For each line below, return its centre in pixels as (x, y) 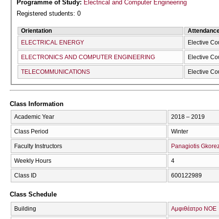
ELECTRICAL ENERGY (53, 43)
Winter (180, 131)
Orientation (37, 31)
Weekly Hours (33, 161)
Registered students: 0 (49, 13)
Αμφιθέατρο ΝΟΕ (194, 208)
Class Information (37, 104)
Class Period (31, 131)
